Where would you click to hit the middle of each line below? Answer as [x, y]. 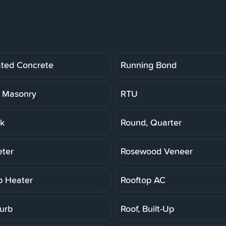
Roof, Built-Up [147, 208]
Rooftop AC [143, 180]
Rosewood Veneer [157, 151]
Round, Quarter [151, 122]
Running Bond [149, 65]
